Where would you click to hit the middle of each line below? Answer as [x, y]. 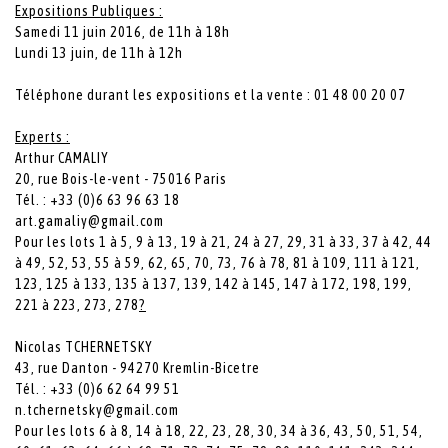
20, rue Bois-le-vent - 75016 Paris [121, 178]
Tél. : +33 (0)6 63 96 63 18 [97, 199]
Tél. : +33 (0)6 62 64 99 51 [97, 388]
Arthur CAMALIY [62, 157]
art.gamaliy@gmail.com [89, 220]
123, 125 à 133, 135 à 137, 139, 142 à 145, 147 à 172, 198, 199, [213, 283]
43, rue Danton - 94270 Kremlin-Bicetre [137, 367]
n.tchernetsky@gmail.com [97, 409]
